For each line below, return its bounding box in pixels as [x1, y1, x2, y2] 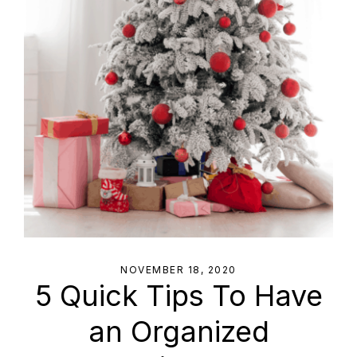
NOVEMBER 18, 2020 [120, 264, 237, 277]
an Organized [88, 314, 269, 350]
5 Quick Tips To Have [34, 278, 323, 314]
